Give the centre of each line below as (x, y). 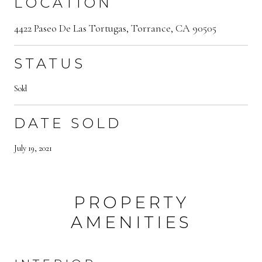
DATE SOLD (68, 123)
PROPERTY (131, 202)
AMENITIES (131, 222)
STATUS (50, 63)
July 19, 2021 (33, 148)
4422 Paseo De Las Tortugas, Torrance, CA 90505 (115, 28)
